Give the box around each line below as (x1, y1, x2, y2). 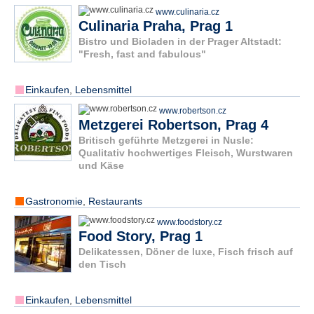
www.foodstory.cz (157, 217, 222, 227)
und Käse (78, 160, 124, 171)
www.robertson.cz (159, 106, 226, 116)
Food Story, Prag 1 (78, 228, 203, 244)
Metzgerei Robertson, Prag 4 (78, 117, 268, 132)
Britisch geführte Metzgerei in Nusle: (78, 135, 254, 146)
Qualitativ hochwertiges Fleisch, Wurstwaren (78, 147, 293, 158)
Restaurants (88, 196, 142, 207)
